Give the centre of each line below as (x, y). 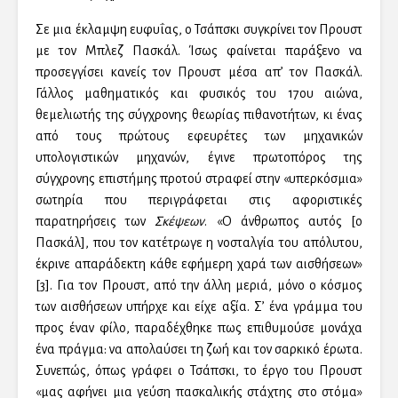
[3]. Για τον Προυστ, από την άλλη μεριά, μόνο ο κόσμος (199, 285)
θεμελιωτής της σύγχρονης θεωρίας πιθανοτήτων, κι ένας (199, 115)
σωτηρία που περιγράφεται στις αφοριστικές (199, 200)
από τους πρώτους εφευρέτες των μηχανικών (199, 136)
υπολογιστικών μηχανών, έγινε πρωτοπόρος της (199, 157)
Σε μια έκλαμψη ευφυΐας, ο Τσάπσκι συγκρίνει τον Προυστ (199, 29)
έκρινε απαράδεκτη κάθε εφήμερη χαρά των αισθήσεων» (199, 264)
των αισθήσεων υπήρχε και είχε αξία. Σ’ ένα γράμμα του (199, 306)
